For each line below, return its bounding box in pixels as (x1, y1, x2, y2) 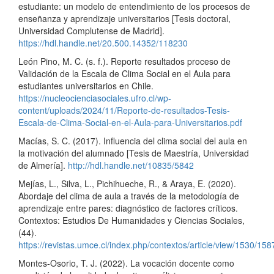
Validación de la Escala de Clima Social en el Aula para (18, 67, 231, 80)
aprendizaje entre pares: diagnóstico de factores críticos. (18, 201, 238, 214)
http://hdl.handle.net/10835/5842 (68, 158, 194, 171)
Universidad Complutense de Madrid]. (18, 24, 165, 37)
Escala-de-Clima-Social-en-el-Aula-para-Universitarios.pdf (18, 116, 242, 128)
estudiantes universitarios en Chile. (18, 79, 154, 92)
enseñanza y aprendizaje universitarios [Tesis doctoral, (18, 12, 231, 24)
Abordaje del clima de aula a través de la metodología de (18, 189, 239, 202)
